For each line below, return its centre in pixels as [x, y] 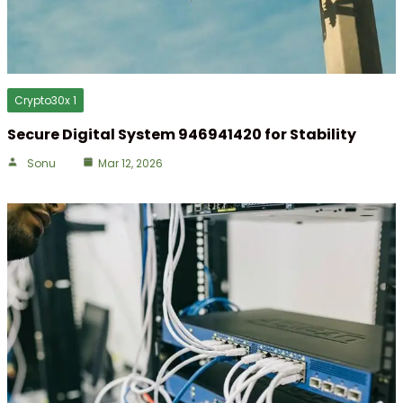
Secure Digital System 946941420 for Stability [182, 135]
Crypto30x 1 [45, 101]
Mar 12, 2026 [130, 164]
